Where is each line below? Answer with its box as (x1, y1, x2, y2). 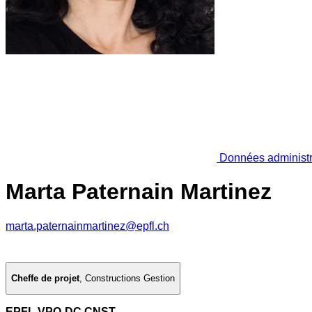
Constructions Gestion (85, 273, 175, 284)
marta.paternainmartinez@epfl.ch (6, 219, 169, 232)
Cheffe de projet (11, 273, 79, 284)
